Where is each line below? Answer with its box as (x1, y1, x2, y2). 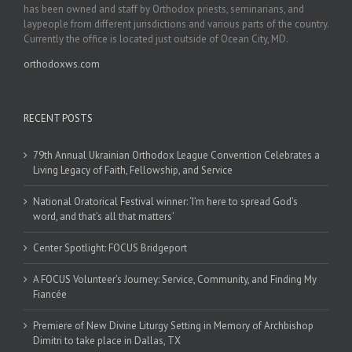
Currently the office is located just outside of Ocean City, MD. (24, 31, 288, 46)
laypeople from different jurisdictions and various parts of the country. (24, 16, 328, 31)
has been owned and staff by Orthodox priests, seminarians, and (24, 2, 304, 16)
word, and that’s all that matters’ (33, 209, 174, 223)
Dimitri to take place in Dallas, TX (33, 333, 181, 347)
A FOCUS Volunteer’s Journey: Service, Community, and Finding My (33, 272, 317, 286)
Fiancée (33, 287, 67, 301)
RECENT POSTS (24, 111, 93, 125)
